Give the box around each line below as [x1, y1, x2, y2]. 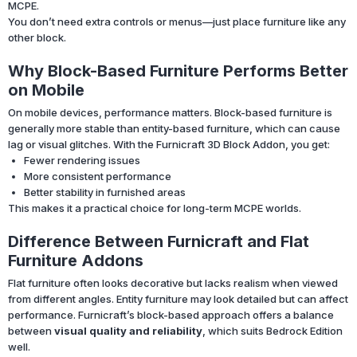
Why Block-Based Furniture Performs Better [8, 61, 348, 81]
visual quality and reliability [54, 324, 202, 338]
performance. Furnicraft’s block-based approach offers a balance [8, 308, 334, 322]
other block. [8, 31, 66, 45]
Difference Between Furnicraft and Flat [8, 232, 309, 252]
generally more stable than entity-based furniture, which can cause [8, 122, 340, 135]
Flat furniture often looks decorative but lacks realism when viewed [8, 277, 338, 290]
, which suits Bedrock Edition [202, 324, 343, 338]
